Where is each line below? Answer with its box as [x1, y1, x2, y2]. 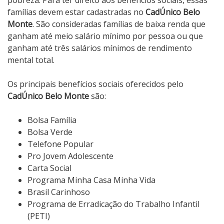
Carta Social [27, 162, 71, 174]
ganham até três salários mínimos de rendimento [7, 42, 192, 54]
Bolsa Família [27, 114, 76, 126]
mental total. [7, 54, 54, 66]
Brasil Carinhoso [27, 186, 90, 198]
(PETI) [27, 210, 50, 222]
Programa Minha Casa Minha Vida [27, 174, 155, 186]
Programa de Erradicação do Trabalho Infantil [27, 198, 199, 210]
